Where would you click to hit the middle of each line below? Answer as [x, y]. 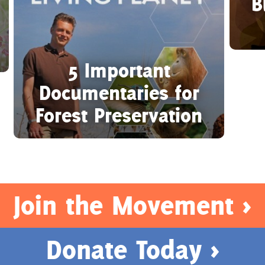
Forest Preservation [119, 115]
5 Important [119, 70]
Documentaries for [119, 92]
